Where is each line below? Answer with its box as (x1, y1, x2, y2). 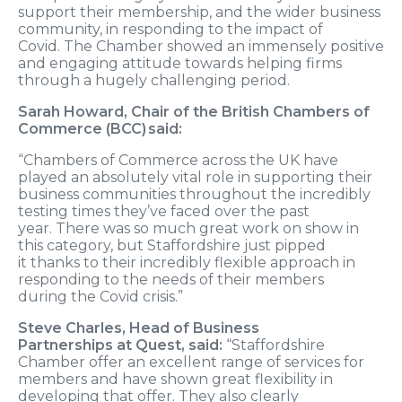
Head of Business (129, 319, 259, 337)
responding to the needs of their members (18, 271, 324, 289)
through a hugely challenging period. (18, 72, 290, 90)
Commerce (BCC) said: (18, 120, 182, 138)
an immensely (227, 38, 330, 56)
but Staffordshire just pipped (117, 237, 326, 255)
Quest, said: (135, 336, 223, 354)
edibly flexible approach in (167, 254, 355, 272)
